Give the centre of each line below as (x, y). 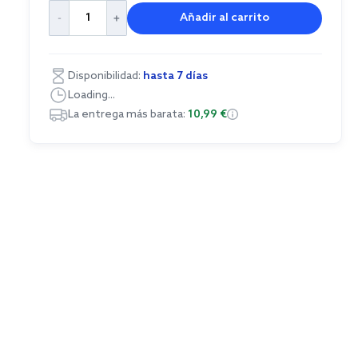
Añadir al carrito (225, 18)
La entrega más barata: (128, 115)
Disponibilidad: (105, 76)
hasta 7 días (175, 76)
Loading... (91, 95)
